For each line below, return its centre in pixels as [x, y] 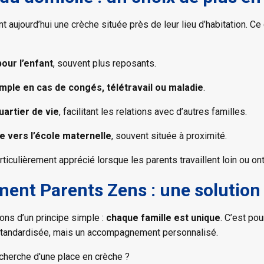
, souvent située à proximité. [169, 136]
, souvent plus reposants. [105, 63]
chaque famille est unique [163, 217]
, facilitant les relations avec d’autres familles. [153, 111]
